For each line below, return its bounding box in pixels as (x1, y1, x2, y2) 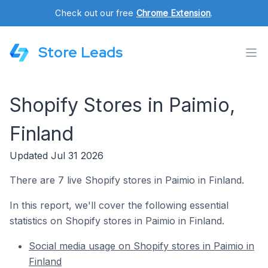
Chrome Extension (136, 8, 211, 18)
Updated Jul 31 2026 (10, 150, 103, 162)
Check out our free (55, 8, 136, 18)
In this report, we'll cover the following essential (10, 199, 229, 211)
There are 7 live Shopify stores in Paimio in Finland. (10, 174, 244, 186)
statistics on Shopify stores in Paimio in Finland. (10, 215, 224, 227)
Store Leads (38, 43, 123, 62)
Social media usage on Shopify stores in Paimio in (29, 240, 254, 252)
